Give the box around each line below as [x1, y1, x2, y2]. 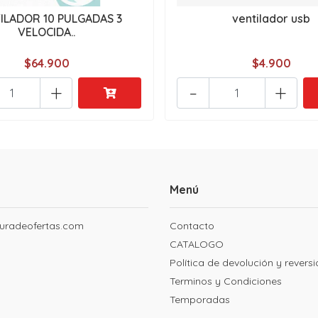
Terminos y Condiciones [170, 275, 282, 288]
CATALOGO [170, 238, 224, 251]
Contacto [170, 219, 214, 233]
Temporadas [170, 293, 230, 307]
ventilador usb [232, 11, 311, 26]
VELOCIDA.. [18, 25, 76, 40]
